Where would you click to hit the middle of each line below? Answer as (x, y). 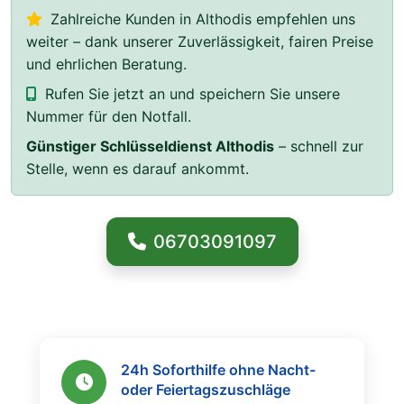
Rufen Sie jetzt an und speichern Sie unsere (190, 94)
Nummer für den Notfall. (109, 116)
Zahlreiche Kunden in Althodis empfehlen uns (201, 19)
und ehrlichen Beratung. (106, 64)
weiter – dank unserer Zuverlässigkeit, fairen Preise (200, 41)
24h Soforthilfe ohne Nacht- (218, 370)
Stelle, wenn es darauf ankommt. (138, 169)
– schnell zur (319, 146)
